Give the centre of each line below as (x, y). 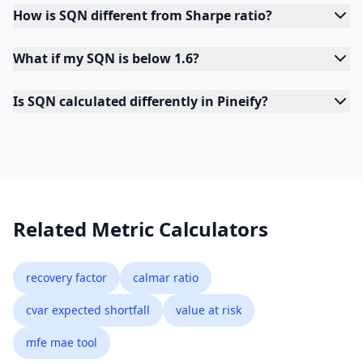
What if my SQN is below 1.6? (106, 58)
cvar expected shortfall (88, 310)
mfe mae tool (62, 342)
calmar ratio (166, 278)
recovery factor (66, 278)
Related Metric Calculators (141, 229)
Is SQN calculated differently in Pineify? (141, 101)
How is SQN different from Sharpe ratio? (143, 15)
